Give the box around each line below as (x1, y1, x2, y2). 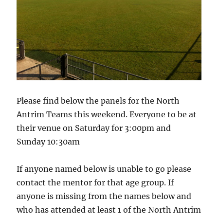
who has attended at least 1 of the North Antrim (17, 205, 201, 215)
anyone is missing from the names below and (17, 191, 192, 201)
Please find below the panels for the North (17, 96, 180, 106)
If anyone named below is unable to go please (17, 164, 192, 174)
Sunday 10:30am (17, 137, 80, 147)
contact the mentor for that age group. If (17, 178, 174, 188)
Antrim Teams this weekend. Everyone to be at (17, 109, 197, 120)
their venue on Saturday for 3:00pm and (17, 123, 171, 133)
